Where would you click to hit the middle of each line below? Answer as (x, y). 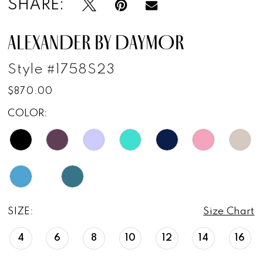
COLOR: (28, 114)
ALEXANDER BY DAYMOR (96, 43)
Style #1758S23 (61, 70)
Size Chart (229, 211)
